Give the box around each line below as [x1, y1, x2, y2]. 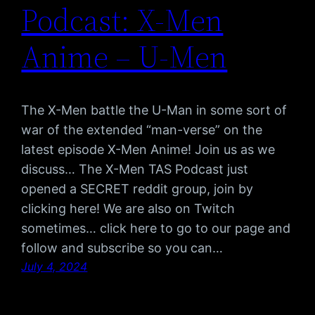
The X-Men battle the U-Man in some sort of [21, 103, 288, 118]
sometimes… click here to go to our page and [21, 221, 291, 236]
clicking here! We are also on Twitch [21, 201, 236, 217]
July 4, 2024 [21, 259, 88, 274]
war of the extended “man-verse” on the [21, 122, 263, 138]
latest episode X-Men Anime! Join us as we [21, 142, 276, 157]
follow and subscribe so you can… [21, 240, 224, 256]
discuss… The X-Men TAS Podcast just [21, 162, 249, 177]
